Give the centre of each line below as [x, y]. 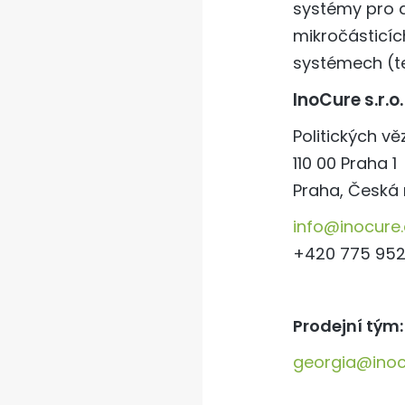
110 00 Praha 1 [345, 163]
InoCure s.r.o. [348, 99]
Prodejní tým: [348, 325]
